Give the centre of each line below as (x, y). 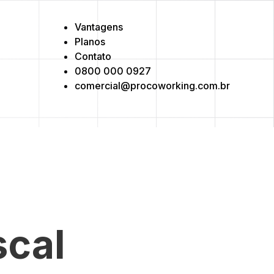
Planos (90, 42)
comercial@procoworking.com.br (152, 86)
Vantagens (99, 27)
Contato (93, 56)
